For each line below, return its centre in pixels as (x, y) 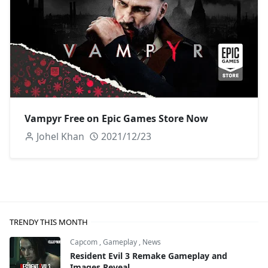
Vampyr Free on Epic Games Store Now (116, 118)
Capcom (85, 242)
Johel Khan (60, 136)
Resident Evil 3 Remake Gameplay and (149, 255)
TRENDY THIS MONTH (49, 222)
